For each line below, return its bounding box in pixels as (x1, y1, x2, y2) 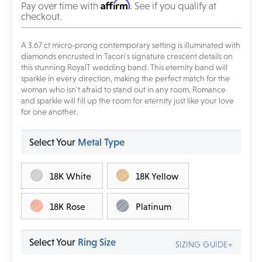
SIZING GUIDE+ (175, 240, 232, 250)
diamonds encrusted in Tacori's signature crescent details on (21, 51, 233, 61)
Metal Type (78, 136, 125, 149)
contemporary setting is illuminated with (99, 40, 240, 50)
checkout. (21, 11, 62, 23)
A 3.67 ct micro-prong (21, 40, 99, 50)
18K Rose (50, 201, 85, 212)
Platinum (136, 201, 171, 212)
